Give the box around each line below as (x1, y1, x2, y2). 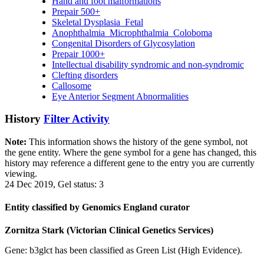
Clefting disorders (52, 70, 118, 80)
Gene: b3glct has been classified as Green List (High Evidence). (5, 245, 242, 256)
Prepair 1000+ (52, 48, 105, 59)
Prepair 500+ (52, 6, 100, 16)
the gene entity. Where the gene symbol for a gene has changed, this (5, 147, 256, 157)
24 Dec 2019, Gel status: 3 (5, 179, 104, 189)
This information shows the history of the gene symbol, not (27, 136, 247, 147)
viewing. (5, 168, 37, 179)
